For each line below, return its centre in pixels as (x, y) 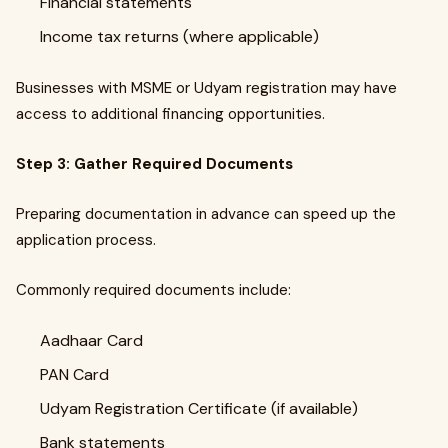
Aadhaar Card (93, 340)
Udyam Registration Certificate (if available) (201, 408)
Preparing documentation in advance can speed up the (206, 214)
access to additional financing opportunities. (170, 114)
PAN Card (76, 374)
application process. (86, 240)
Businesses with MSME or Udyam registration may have (206, 88)
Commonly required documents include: (153, 290)
